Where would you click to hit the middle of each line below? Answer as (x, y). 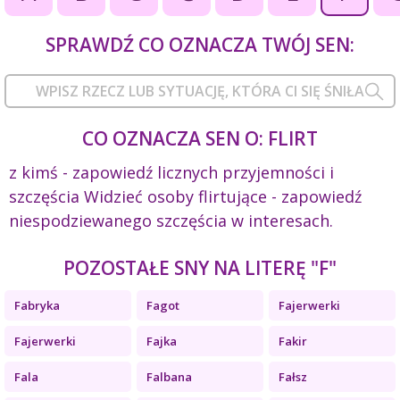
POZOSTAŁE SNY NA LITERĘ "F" (200, 267)
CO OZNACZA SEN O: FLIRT (200, 138)
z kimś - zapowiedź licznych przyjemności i (171, 172)
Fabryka (37, 305)
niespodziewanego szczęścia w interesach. (171, 220)
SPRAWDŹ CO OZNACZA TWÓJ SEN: (200, 44)
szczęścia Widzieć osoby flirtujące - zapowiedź (185, 196)
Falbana (169, 376)
